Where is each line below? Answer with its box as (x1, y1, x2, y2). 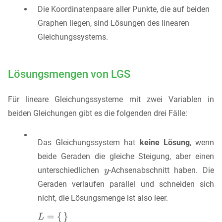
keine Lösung (139, 138, 190, 148)
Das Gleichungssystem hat (38, 138, 140, 148)
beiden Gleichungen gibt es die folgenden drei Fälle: (8, 109, 187, 118)
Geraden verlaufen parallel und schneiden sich (38, 179, 214, 189)
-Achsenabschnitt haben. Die (109, 166, 214, 175)
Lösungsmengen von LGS (8, 67, 130, 80)
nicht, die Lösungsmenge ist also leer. (38, 193, 168, 203)
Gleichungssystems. (38, 32, 108, 42)
